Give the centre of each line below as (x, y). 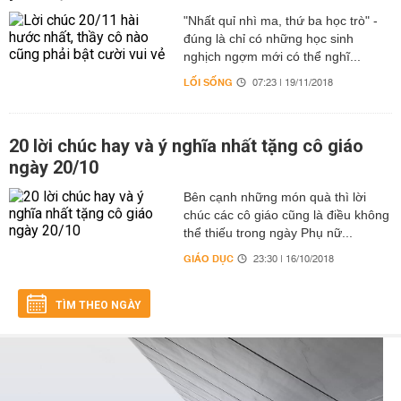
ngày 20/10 (54, 167)
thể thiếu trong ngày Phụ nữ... (268, 233)
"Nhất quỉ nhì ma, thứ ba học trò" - (280, 21)
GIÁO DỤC (208, 259)
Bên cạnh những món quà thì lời (274, 197)
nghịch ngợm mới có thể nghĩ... (272, 56)
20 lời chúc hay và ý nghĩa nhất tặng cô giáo (186, 146)
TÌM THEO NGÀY (98, 305)
